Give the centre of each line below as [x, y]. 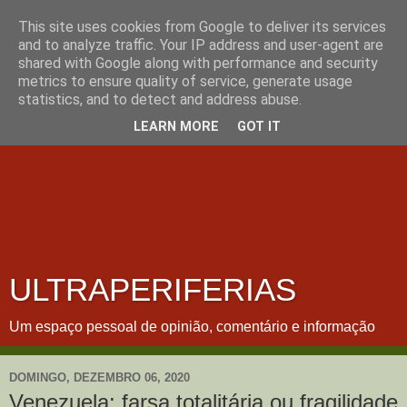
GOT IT [259, 127]
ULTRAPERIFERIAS [153, 290]
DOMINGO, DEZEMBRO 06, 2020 [99, 377]
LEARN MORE [176, 127]
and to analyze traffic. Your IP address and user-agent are [201, 45]
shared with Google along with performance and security [198, 63]
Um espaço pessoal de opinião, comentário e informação [192, 327]
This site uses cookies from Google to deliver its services [202, 27]
